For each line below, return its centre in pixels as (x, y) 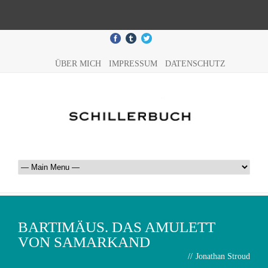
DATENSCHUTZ (195, 64)
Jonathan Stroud (223, 256)
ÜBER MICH (78, 64)
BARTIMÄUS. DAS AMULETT (117, 227)
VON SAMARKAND (84, 242)
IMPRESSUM (133, 64)
